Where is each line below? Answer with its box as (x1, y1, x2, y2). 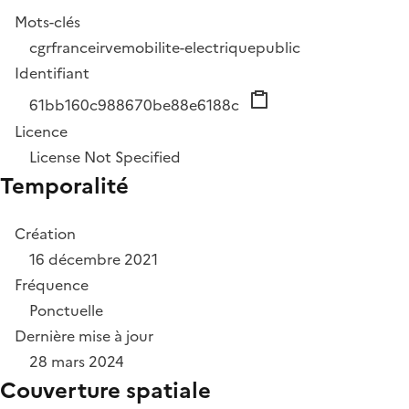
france (51, 37, 96, 59)
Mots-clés (15, 11, 80, 34)
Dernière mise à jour (15, 325, 153, 348)
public (256, 37, 300, 59)
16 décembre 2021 (29, 248, 158, 271)
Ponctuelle (29, 299, 103, 322)
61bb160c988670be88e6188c (29, 94, 243, 117)
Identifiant (15, 62, 89, 85)
